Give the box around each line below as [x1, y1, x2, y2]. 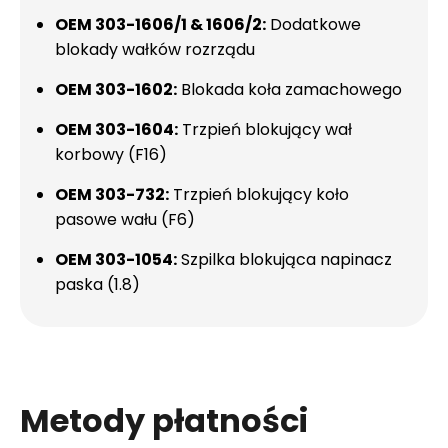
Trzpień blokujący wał [178, 118, 352, 141]
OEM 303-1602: [55, 78, 177, 101]
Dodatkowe [266, 13, 361, 36]
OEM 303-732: [55, 183, 169, 206]
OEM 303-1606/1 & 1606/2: [55, 13, 266, 36]
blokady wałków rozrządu [55, 38, 255, 61]
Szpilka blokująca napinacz [177, 248, 392, 271]
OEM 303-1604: [55, 118, 178, 141]
